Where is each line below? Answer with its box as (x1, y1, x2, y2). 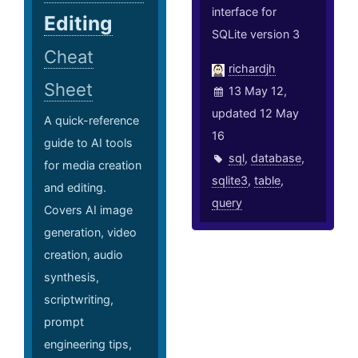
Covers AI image (44, 203, 133, 217)
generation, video (44, 225, 137, 240)
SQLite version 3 (212, 27, 300, 42)
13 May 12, (229, 84, 288, 98)
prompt (44, 315, 84, 329)
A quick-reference (44, 113, 139, 128)
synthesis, (44, 270, 99, 284)
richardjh (229, 62, 276, 76)
